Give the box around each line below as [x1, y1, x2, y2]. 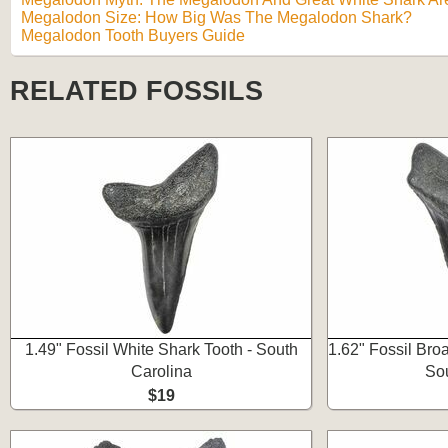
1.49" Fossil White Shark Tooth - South [24, 341, 298, 358]
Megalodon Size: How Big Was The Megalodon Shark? [21, 9, 412, 26]
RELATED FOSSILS [10, 76, 263, 106]
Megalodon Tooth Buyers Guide [21, 27, 245, 44]
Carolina [130, 363, 192, 380]
